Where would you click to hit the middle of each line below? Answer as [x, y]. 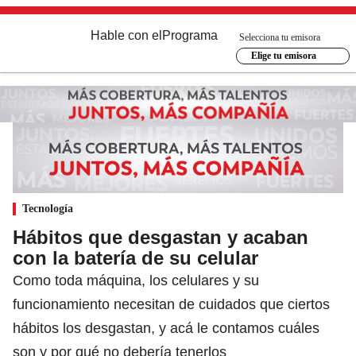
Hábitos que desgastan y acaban [161, 237]
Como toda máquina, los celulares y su [136, 280]
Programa [190, 35]
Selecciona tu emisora [280, 37]
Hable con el [126, 35]
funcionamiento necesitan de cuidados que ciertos [171, 304]
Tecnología [48, 208]
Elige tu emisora [283, 56]
